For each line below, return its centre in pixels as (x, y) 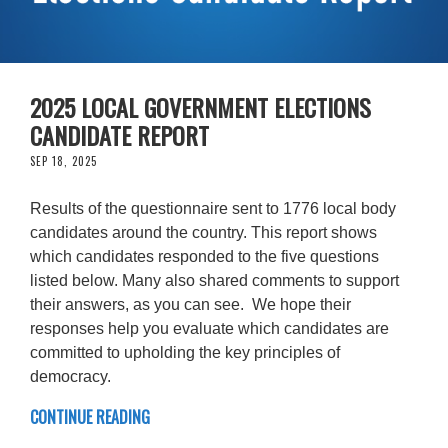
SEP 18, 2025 (63, 160)
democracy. (70, 376)
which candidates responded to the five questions (204, 256)
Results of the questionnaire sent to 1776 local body (213, 208)
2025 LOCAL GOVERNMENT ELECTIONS (200, 106)
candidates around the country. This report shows (203, 232)
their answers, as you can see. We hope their (190, 304)
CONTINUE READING (90, 416)
